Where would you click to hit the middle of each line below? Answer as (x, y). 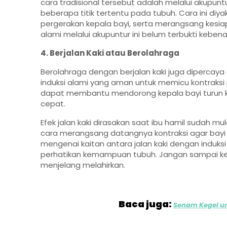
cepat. (53, 104)
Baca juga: (146, 204)
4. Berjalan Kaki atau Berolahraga (110, 53)
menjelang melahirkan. (83, 165)
